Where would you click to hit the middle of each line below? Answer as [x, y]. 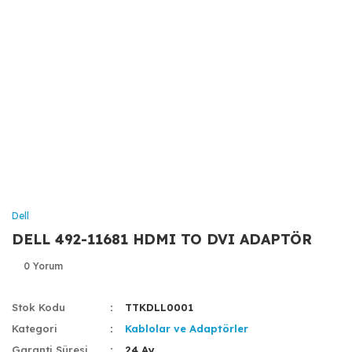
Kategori [35, 328]
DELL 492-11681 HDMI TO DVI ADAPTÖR [162, 239]
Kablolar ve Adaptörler [187, 328]
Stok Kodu [38, 307]
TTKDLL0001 [159, 307]
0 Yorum [43, 266]
